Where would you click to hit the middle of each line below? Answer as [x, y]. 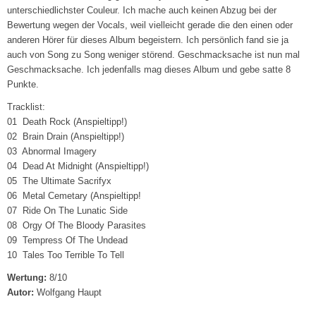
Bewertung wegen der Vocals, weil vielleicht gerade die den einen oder [150, 25]
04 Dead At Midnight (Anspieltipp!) [78, 166]
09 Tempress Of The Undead [68, 241]
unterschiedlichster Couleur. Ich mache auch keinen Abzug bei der [142, 11]
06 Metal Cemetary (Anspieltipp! [74, 196]
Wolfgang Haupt [68, 293]
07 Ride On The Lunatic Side [68, 211]
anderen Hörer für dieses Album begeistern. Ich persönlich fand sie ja [148, 40]
